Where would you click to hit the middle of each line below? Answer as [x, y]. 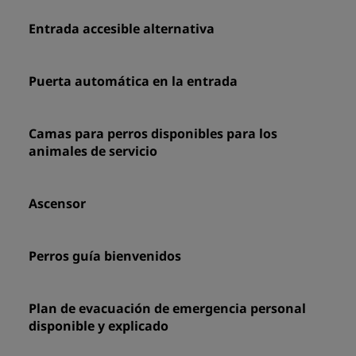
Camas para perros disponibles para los [153, 133]
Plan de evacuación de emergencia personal [167, 308]
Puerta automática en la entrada [133, 81]
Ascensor [57, 203]
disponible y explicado [99, 326]
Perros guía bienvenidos [105, 256]
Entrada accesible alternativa [122, 29]
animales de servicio [93, 151]
